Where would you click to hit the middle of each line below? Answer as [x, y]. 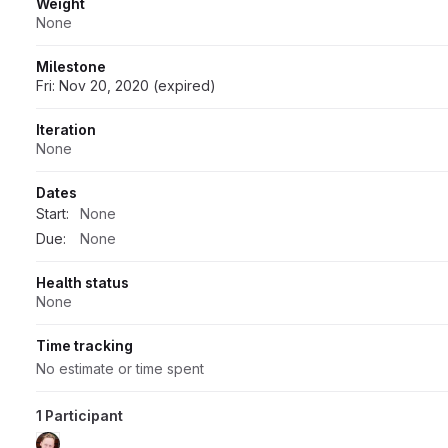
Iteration [66, 129]
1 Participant [79, 415]
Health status [82, 282]
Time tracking [84, 345]
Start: [52, 213]
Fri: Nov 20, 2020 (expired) [126, 85]
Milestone [71, 66]
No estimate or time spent [120, 368]
